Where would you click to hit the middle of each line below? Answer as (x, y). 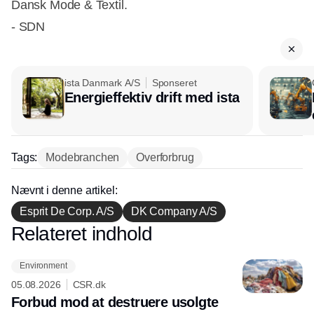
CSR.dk (89, 284)
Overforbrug (165, 157)
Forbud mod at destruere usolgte (115, 302)
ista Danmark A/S (102, 82)
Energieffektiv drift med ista (152, 97)
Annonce (157, 233)
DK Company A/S (174, 211)
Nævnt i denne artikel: (64, 190)
